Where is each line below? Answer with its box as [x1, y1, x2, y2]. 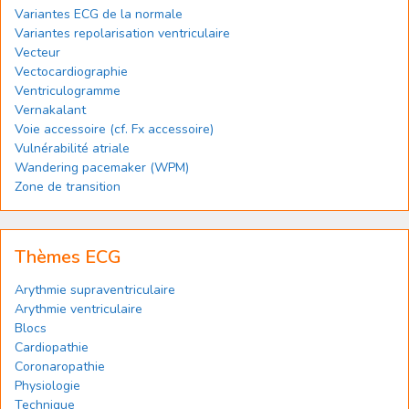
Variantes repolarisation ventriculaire [15, 25, 230, 42]
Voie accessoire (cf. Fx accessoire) [15, 121, 214, 138]
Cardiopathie [15, 339, 89, 356]
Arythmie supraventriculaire [15, 281, 175, 299]
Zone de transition [15, 178, 121, 195]
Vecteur [15, 44, 60, 61]
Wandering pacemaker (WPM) [15, 159, 189, 176]
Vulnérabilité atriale [15, 140, 130, 157]
